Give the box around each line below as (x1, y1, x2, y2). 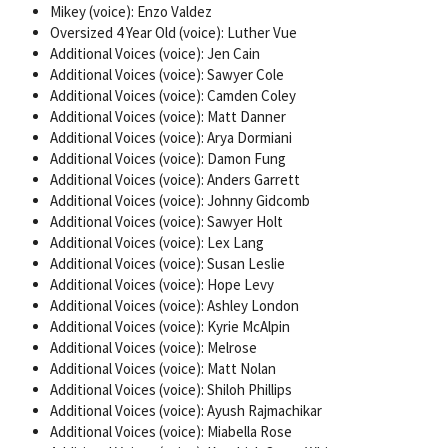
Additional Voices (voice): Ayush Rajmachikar (50, 401, 322, 421)
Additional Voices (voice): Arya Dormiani (50, 128, 292, 148)
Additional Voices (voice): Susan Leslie (50, 254, 285, 274)
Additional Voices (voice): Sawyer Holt (50, 212, 283, 232)
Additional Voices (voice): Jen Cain (50, 44, 260, 64)
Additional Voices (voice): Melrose (50, 338, 257, 358)
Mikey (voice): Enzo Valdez (50, 2, 212, 22)
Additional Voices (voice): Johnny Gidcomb (50, 191, 310, 211)
